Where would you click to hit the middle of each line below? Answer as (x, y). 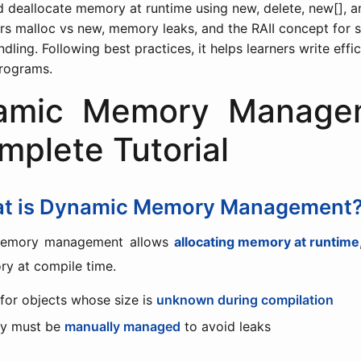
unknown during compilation (245, 299)
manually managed (123, 326)
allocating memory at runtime (267, 242)
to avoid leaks (226, 326)
